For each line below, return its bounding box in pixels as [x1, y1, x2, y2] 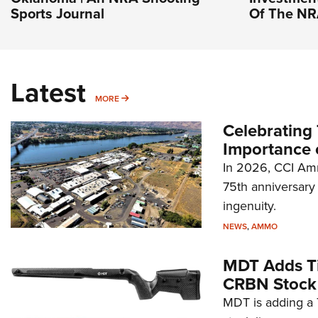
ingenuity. [222, 197, 276, 216]
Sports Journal [11, 3, 104, 25]
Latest [11, 72, 86, 113]
